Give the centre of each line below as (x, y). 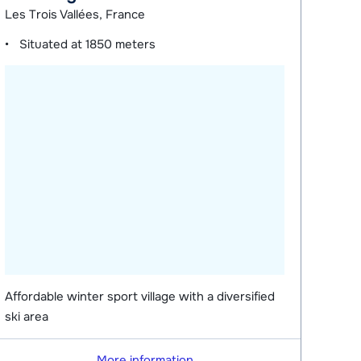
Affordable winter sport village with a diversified (140, 296)
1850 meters (121, 44)
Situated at (53, 44)
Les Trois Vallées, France (75, 14)
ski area (27, 316)
